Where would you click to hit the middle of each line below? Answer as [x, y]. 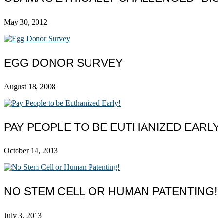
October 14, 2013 [31, 151]
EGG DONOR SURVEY [63, 63]
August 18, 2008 [30, 87]
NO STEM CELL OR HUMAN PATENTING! [110, 191]
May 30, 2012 [26, 22]
